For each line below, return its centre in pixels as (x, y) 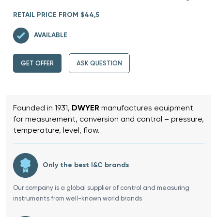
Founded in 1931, (42, 108)
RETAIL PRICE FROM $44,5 (56, 15)
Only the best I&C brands (86, 165)
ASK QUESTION (99, 63)
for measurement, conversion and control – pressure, (108, 119)
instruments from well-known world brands (77, 198)
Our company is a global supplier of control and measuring (101, 187)
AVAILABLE (51, 35)
